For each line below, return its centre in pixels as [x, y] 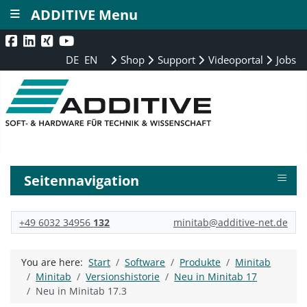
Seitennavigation [82, 180]
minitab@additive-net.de [230, 222]
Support [175, 60]
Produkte [200, 262]
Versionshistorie [123, 277]
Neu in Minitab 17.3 [82, 291]
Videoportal [235, 60]
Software [145, 262]
